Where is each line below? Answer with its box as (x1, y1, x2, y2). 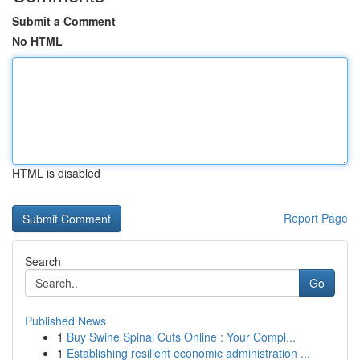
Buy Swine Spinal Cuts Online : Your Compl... (67, 329, 296, 345)
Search (25, 253, 61, 269)
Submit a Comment (12, 13, 116, 29)
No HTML (12, 33, 63, 49)
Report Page (284, 210, 348, 226)
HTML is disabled (12, 165, 100, 181)
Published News (25, 313, 106, 329)
